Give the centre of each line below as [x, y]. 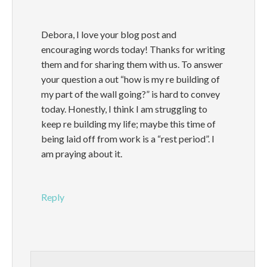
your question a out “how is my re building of [131, 79]
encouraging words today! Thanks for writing [133, 49]
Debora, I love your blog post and [109, 35]
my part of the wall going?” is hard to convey [131, 94]
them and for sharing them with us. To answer [132, 64]
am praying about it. [82, 154]
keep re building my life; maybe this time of [128, 124]
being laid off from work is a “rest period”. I [128, 139]
